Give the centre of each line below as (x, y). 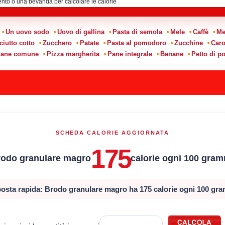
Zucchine (188, 43)
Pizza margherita (73, 54)
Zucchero (57, 43)
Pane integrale (130, 54)
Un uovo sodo (27, 32)
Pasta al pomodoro (136, 43)
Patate (89, 43)
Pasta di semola (137, 32)
